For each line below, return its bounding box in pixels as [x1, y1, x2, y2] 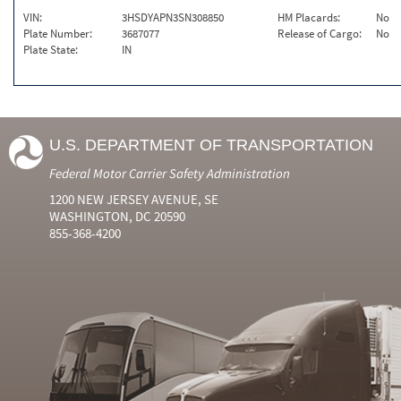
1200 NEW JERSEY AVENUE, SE [49, 191, 218, 208]
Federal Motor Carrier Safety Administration [49, 165, 290, 182]
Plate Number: [23, 26, 92, 41]
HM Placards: [277, 10, 341, 25]
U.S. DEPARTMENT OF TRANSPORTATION [49, 136, 373, 154]
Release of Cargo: [277, 26, 363, 41]
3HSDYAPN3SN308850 [122, 10, 224, 25]
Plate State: [23, 42, 78, 57]
